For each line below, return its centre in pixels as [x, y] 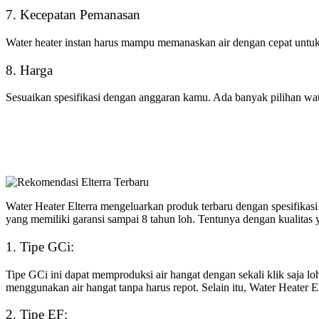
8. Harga [29, 70]
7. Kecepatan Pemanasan [73, 15]
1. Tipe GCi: [40, 246]
